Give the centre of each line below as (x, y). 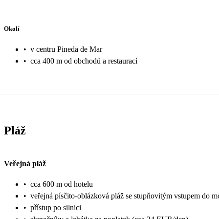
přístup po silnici (56, 208)
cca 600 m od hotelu (62, 184)
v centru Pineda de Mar (66, 49)
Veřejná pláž (25, 163)
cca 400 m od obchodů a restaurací (84, 61)
